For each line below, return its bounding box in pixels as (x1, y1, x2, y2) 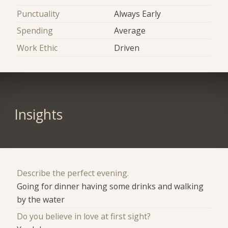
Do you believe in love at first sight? (17, 211, 151, 222)
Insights (14, 105, 63, 124)
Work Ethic (17, 42, 58, 53)
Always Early (114, 8, 161, 19)
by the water (17, 194, 65, 206)
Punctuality (17, 8, 60, 19)
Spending (17, 25, 53, 37)
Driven (114, 42, 139, 53)
